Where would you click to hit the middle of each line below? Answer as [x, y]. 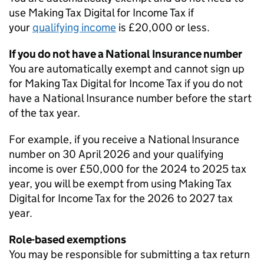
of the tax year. [44, 113]
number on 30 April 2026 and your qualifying [116, 154]
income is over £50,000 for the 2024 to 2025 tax [128, 169]
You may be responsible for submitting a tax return [129, 254]
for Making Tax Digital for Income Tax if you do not [126, 83]
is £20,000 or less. [164, 27]
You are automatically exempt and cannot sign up [127, 69]
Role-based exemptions [67, 240]
